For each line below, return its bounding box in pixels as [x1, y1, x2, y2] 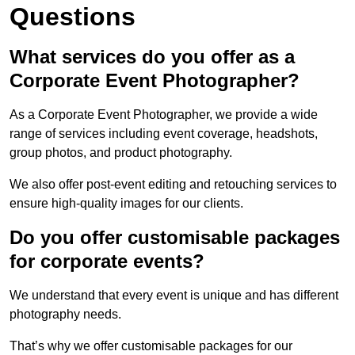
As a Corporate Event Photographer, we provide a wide [10, 108, 318, 122]
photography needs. [10, 307, 121, 322]
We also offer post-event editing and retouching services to [10, 177, 337, 192]
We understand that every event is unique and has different [10, 288, 338, 303]
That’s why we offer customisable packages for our [10, 339, 292, 353]
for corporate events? [10, 250, 204, 273]
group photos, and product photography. [10, 146, 232, 160]
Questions [10, 2, 136, 32]
